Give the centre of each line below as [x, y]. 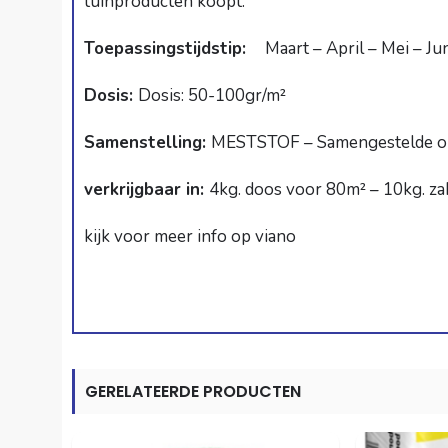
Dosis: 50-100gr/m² [212, 96]
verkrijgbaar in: [146, 190]
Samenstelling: [147, 143]
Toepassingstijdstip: [172, 49]
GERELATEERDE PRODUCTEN [193, 392]
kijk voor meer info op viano [190, 237]
